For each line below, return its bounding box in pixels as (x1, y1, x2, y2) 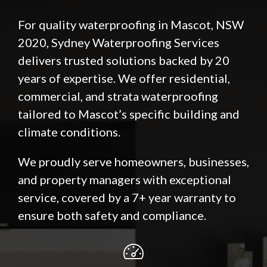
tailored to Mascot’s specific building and (18, 106, 240, 121)
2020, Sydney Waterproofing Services (18, 35, 219, 49)
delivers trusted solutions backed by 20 (18, 52, 229, 67)
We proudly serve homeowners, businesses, (18, 154, 249, 169)
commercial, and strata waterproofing (18, 88, 218, 103)
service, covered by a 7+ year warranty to (18, 190, 236, 204)
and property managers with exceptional (18, 172, 231, 187)
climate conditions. (18, 124, 120, 139)
